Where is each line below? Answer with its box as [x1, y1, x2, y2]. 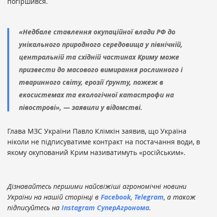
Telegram [134, 192, 164, 202]
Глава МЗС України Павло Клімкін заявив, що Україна [7, 126, 186, 136]
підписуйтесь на [7, 203, 62, 213]
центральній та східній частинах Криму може [19, 52, 179, 62]
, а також [164, 192, 196, 202]
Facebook [101, 192, 131, 202]
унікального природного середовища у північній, [19, 40, 183, 49]
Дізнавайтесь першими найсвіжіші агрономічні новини [7, 182, 186, 191]
